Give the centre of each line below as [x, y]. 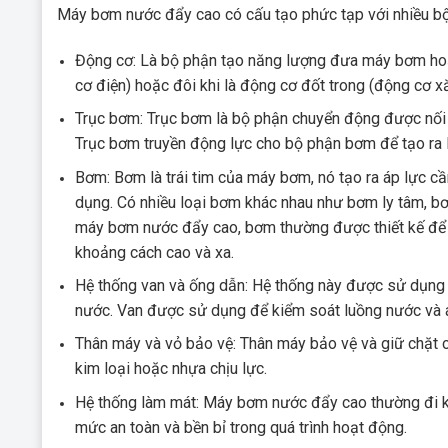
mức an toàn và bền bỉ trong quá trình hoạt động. [241, 427]
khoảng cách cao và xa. [155, 252]
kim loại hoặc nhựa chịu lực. [171, 369]
